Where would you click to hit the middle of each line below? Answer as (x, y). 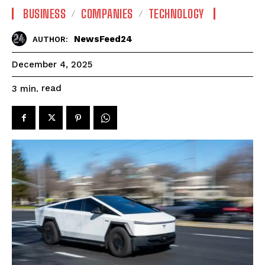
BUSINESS (44, 14)
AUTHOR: (50, 39)
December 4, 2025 (52, 65)
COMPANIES (107, 14)
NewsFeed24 (103, 39)
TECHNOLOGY (176, 14)
